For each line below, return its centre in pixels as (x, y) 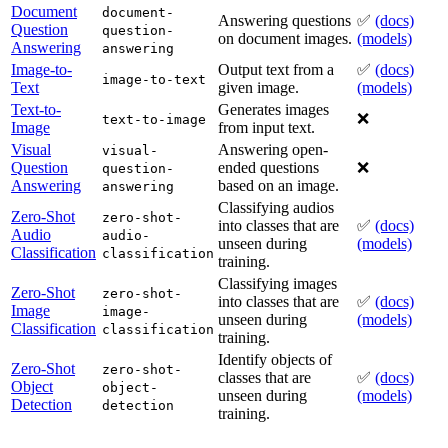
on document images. (285, 39)
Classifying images (277, 284)
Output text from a (276, 70)
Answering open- (273, 150)
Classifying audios (276, 208)
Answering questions (284, 21)
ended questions (268, 168)
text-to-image (154, 120)
